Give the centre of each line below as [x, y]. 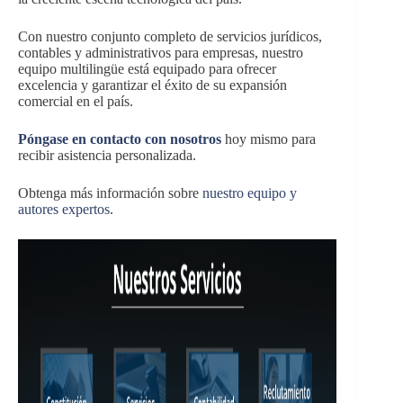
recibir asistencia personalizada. [107, 155]
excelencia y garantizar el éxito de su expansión [152, 85]
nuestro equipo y [250, 193]
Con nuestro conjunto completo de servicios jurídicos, [170, 36]
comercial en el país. [76, 101]
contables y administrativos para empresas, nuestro [161, 52]
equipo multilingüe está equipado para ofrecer [147, 68]
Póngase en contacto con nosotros [120, 139]
